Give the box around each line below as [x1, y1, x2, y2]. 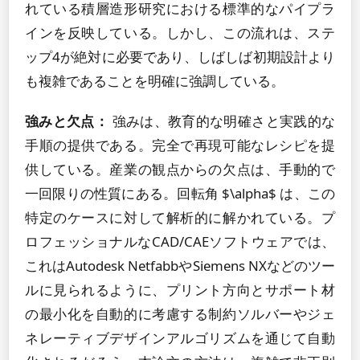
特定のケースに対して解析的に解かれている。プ [25, 208, 335, 227]
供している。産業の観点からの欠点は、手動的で [25, 160, 335, 178]
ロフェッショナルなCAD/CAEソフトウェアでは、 [25, 232, 335, 251]
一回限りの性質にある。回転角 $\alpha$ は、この [25, 184, 335, 202]
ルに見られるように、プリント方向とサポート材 [25, 280, 335, 299]
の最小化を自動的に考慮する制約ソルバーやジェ [25, 305, 335, 323]
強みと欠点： [25, 112, 109, 130]
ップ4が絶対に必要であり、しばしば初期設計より [25, 47, 335, 66]
